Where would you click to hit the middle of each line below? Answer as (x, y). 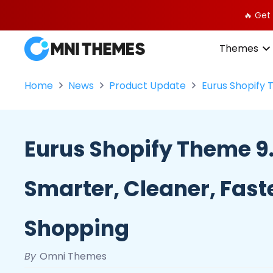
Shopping (77, 228)
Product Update (148, 86)
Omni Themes (73, 256)
